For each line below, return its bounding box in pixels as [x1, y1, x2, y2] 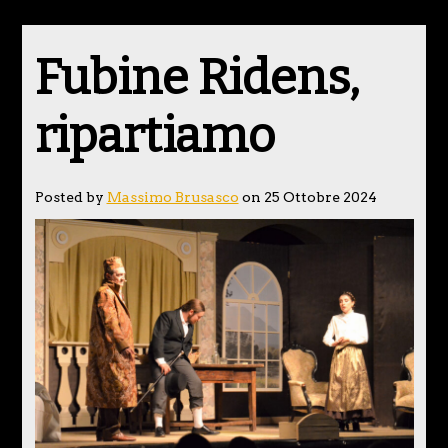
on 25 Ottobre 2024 [238, 189, 377, 206]
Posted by [34, 189, 107, 206]
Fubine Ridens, [34, 49, 360, 108]
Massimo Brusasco [106, 189, 239, 206]
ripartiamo [34, 107, 275, 166]
